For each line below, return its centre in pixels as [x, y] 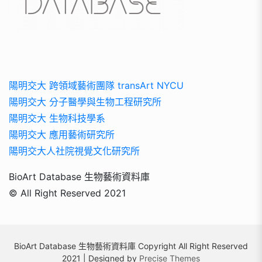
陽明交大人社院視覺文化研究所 [74, 151]
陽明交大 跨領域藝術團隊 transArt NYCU [96, 85]
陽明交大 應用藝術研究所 [62, 134]
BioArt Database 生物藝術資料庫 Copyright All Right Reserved [131, 246]
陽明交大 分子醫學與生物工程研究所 [85, 101]
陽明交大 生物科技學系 [57, 118]
